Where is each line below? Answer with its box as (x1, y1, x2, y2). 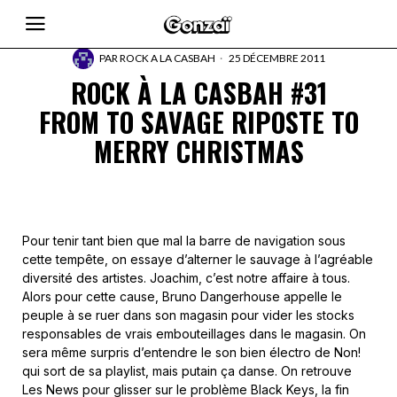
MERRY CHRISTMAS (93, 131, 304, 171)
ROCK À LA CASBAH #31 (70, 73, 327, 113)
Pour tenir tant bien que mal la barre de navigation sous (22, 233, 346, 248)
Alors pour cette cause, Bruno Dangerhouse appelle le (22, 289, 342, 304)
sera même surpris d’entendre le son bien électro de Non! (22, 345, 361, 360)
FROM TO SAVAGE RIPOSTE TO (38, 102, 359, 142)
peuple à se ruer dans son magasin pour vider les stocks (22, 307, 354, 323)
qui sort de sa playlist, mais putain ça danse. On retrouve (22, 363, 352, 378)
